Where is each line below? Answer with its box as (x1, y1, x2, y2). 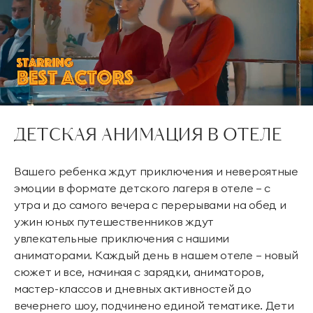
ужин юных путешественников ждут (14, 214, 214, 229)
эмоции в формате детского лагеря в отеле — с (14, 181, 270, 196)
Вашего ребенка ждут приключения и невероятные (14, 164, 298, 179)
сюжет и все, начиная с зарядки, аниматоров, (14, 265, 264, 279)
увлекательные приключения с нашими (14, 231, 230, 246)
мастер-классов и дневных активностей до (14, 282, 252, 296)
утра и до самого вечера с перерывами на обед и (14, 198, 286, 212)
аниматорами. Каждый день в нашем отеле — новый (14, 248, 298, 263)
